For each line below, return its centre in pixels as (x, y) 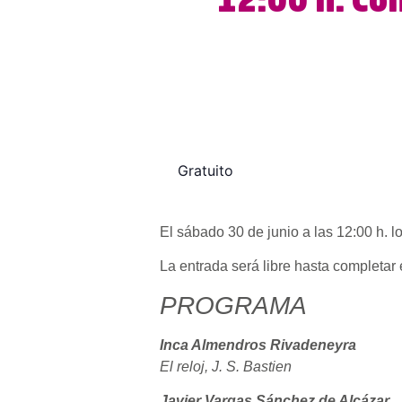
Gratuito (205, 170)
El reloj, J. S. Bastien (226, 366)
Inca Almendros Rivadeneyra (258, 345)
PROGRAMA (233, 305)
